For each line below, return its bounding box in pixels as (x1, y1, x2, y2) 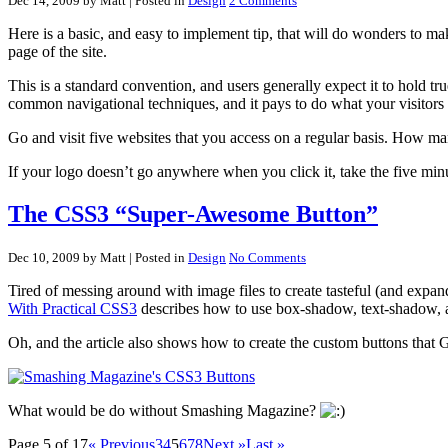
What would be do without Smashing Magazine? (8, 402, 320, 420)
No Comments (229, 250, 306, 266)
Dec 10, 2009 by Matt (8, 250, 126, 266)
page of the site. (8, 43, 107, 61)
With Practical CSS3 (8, 300, 137, 318)
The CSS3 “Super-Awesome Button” (8, 201, 378, 228)
